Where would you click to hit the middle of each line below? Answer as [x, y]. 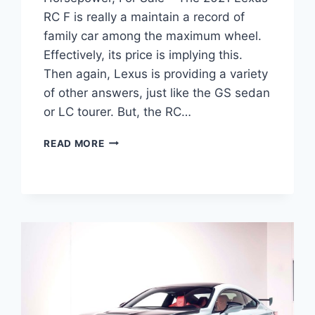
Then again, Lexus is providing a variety [156, 73]
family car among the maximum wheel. [153, 36]
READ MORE [74, 143]
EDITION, [127, 213]
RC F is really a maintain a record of [144, 17]
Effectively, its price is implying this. [143, 54]
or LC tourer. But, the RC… [118, 111]
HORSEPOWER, [142, 228]
